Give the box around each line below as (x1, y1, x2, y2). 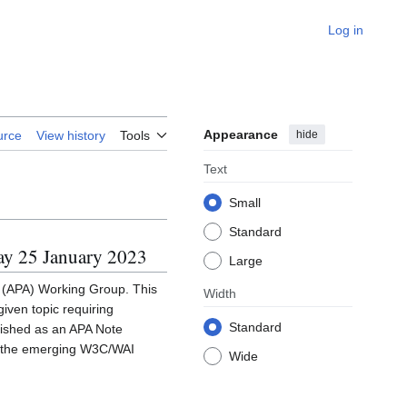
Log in (328, 23, 363, 37)
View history (36, 128, 105, 144)
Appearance (203, 127, 278, 143)
